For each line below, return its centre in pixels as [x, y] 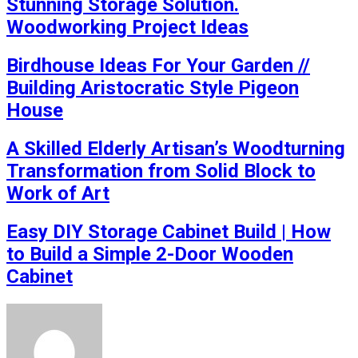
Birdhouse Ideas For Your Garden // [158, 65]
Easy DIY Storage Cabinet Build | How [169, 231]
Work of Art [58, 193]
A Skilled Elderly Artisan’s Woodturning [176, 148]
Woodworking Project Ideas [127, 27]
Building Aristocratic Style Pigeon [153, 88]
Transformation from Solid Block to [161, 171]
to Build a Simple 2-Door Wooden [150, 254]
